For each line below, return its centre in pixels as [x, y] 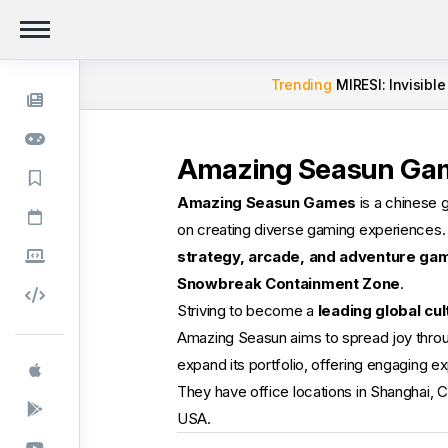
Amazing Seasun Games [266, 202]
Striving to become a [247, 310]
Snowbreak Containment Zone [289, 283]
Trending [301, 84]
